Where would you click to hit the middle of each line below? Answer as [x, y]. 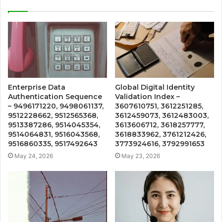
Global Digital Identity [155, 87]
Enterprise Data [37, 87]
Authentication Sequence [55, 96]
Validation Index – [147, 96]
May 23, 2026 [141, 156]
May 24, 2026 [34, 156]
